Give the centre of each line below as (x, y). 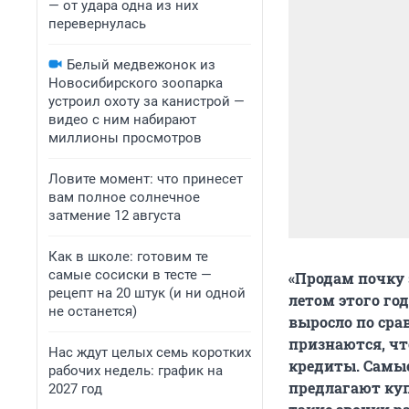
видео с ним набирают (122, 120)
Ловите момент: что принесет (146, 179)
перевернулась (97, 24)
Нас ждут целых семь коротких (150, 352)
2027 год (75, 389)
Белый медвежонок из (141, 65)
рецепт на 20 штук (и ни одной (147, 293)
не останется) (93, 311)
